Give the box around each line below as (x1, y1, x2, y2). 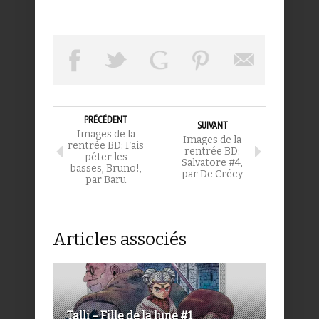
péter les (84, 150, 127, 163)
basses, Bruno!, (70, 162, 142, 174)
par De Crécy (182, 167, 243, 180)
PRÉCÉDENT (84, 113, 127, 126)
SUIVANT (197, 118, 228, 132)
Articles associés (53, 229, 187, 249)
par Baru (85, 173, 126, 186)
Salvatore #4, (182, 156, 243, 169)
